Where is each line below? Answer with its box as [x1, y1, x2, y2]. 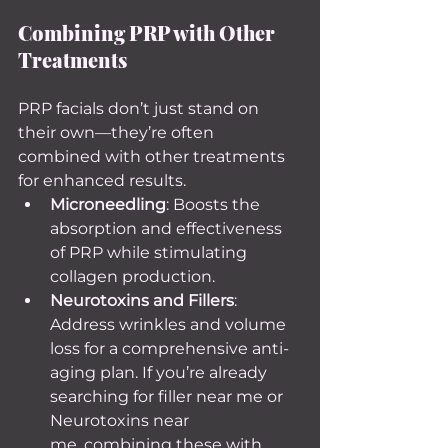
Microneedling [50, 195, 166, 214]
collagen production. [50, 267, 215, 286]
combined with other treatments [18, 147, 289, 166]
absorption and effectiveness [50, 219, 286, 238]
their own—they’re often [18, 123, 218, 142]
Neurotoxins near [50, 411, 193, 430]
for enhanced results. [18, 171, 186, 190]
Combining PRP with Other [18, 19, 279, 46]
